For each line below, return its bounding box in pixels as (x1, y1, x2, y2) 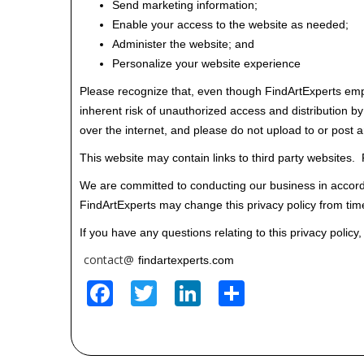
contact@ (84, 252, 134, 267)
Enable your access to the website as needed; (112, 18, 349, 31)
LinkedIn (201, 273, 305, 308)
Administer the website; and (112, 37, 254, 50)
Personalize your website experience (112, 57, 301, 70)
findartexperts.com (138, 253, 234, 266)
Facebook (113, 273, 227, 308)
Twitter (157, 273, 244, 308)
